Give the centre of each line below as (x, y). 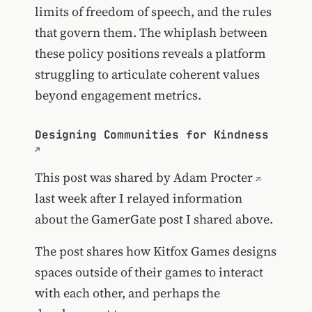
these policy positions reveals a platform (150, 53)
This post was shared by (104, 177)
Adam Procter (213, 177)
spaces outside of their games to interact (149, 272)
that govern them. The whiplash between (151, 32)
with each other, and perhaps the (127, 293)
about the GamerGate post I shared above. (154, 219)
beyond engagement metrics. (118, 95)
